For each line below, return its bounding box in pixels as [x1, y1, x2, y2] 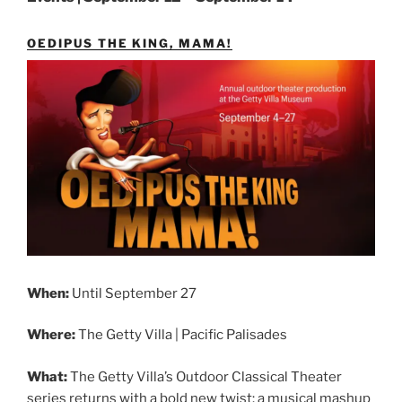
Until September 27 [69, 284, 197, 301]
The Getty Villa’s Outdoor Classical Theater [67, 368, 342, 385]
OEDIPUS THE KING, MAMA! [27, 36, 232, 51]
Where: [27, 327, 75, 344]
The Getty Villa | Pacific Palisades [75, 327, 287, 344]
